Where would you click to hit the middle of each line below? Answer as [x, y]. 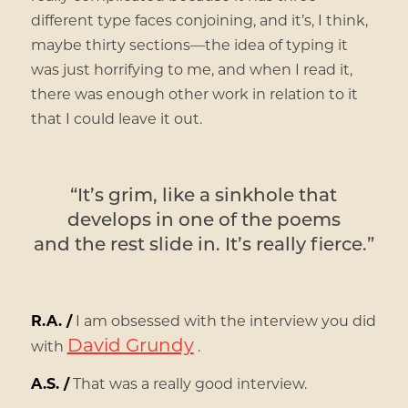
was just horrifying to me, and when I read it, [191, 69]
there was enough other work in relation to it [194, 94]
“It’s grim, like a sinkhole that [204, 194]
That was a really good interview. [188, 383]
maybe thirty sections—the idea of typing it [189, 45]
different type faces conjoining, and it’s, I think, [199, 20]
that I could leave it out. [116, 118]
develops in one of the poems [204, 219]
